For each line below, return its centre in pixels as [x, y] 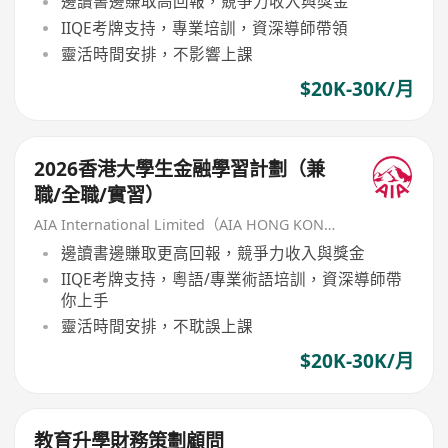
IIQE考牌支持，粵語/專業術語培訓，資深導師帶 [231, 279]
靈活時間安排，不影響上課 [156, 53]
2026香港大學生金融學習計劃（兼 [180, 168]
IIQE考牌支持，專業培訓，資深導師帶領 [204, 27]
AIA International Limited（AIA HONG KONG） [330, 224]
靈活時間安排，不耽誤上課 [156, 326]
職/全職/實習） [99, 194]
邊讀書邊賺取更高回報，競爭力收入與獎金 [212, 253]
